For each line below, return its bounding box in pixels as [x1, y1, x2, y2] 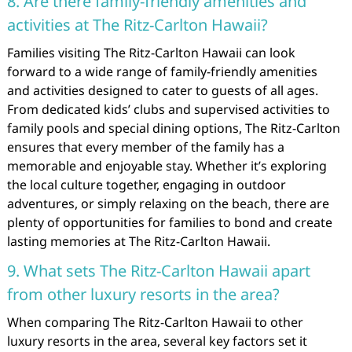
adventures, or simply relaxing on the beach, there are [6, 195, 329, 212]
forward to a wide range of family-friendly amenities [6, 63, 317, 80]
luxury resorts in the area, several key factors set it [6, 332, 307, 350]
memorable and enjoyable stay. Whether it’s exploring [6, 157, 327, 174]
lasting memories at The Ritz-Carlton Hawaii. [6, 233, 270, 250]
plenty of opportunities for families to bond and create [6, 214, 332, 231]
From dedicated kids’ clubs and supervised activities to [6, 101, 330, 118]
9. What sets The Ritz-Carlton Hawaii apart [6, 260, 310, 281]
